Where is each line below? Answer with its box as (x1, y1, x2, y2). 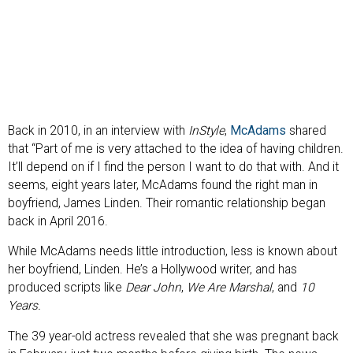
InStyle (188, 123, 225, 138)
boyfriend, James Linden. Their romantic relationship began (8, 195, 325, 210)
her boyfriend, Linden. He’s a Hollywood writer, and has (8, 262, 297, 277)
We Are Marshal (187, 281, 272, 295)
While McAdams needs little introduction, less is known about (8, 244, 337, 259)
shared (289, 123, 326, 138)
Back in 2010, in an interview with (8, 123, 188, 138)
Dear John (125, 281, 181, 295)
